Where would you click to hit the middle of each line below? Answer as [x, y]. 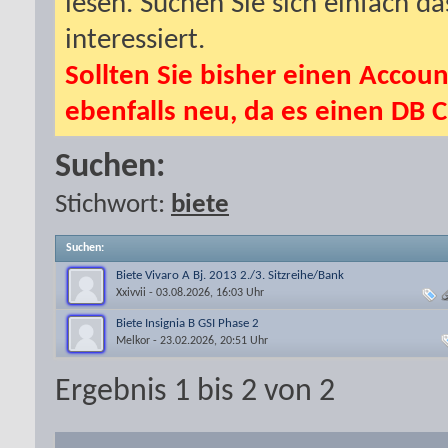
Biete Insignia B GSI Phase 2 [187, 323]
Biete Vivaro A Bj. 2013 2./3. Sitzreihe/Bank [230, 275]
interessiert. [135, 40]
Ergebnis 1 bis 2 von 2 [195, 392]
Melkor [133, 340]
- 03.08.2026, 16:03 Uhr [205, 292]
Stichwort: [113, 205]
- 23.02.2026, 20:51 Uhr [209, 340]
